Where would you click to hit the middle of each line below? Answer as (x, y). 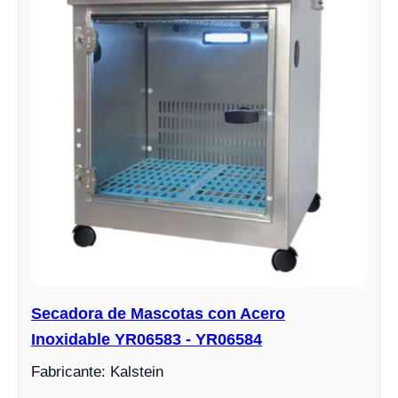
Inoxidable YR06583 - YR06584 (147, 339)
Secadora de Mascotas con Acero (158, 313)
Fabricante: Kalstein (97, 371)
